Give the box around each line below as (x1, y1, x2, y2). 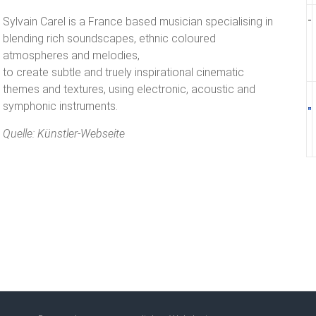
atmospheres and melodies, (3, 49, 140, 62)
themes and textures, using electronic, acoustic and (3, 83, 255, 96)
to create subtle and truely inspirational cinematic (3, 66, 244, 79)
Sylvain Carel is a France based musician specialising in (3, 15, 273, 28)
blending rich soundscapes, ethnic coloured (3, 32, 216, 45)
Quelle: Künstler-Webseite (3, 127, 125, 140)
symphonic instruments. (3, 99, 118, 113)
